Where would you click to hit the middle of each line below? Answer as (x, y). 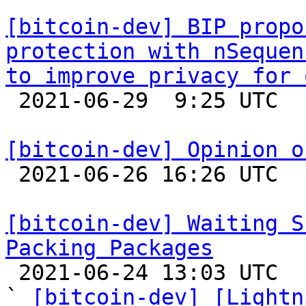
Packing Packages (109, 248)
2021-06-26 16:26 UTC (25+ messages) (12, 174)
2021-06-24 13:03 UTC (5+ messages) (12, 273)
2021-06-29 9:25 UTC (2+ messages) (12, 100)
